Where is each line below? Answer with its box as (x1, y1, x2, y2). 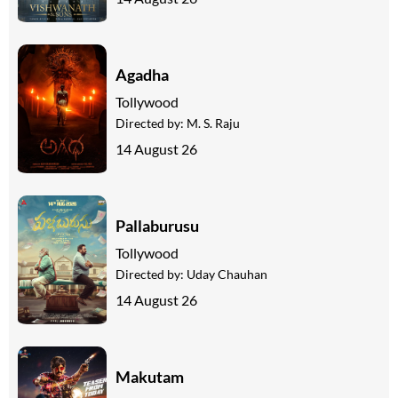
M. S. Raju (187, 115, 240, 131)
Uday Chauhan (187, 266, 267, 282)
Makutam (115, 366, 184, 386)
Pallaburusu (115, 215, 199, 235)
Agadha (115, 64, 169, 84)
